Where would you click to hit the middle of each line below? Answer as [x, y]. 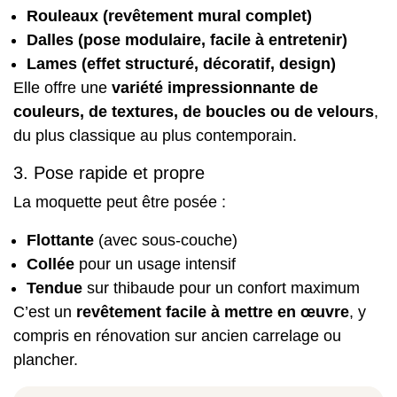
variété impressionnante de [215, 87]
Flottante [60, 240]
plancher [43, 359]
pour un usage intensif [155, 264]
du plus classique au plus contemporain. [155, 135]
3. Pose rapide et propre [109, 172]
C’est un [45, 311]
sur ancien [211, 335]
